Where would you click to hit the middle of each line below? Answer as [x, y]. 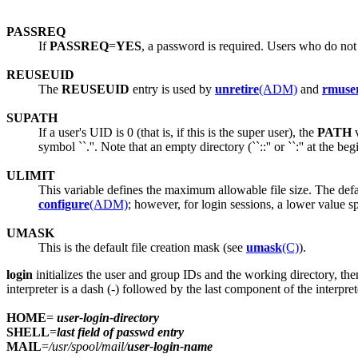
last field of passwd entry [120, 332]
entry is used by [172, 89]
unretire [237, 89]
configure [64, 204]
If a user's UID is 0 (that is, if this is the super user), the [178, 132]
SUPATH [32, 117]
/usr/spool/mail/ [88, 346]
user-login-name [170, 346]
